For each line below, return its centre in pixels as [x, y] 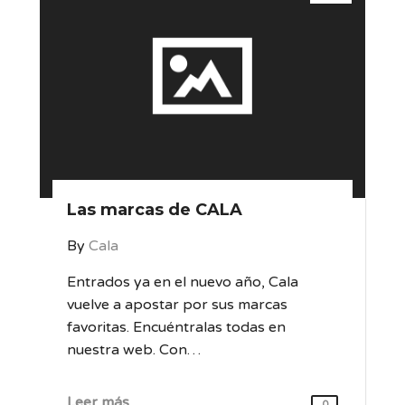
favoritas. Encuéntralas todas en [176, 327]
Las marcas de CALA [155, 210]
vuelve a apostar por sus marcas [177, 305]
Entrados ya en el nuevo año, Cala [183, 282]
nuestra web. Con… [134, 350]
